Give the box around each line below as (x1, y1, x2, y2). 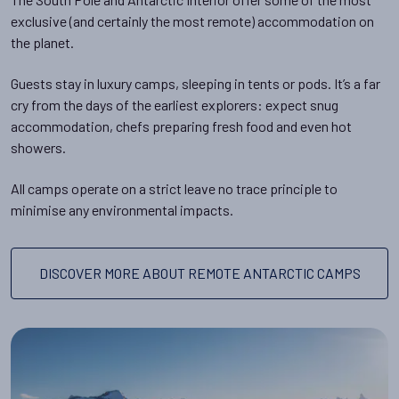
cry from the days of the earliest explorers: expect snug (11, 95, 338, 113)
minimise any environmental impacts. (11, 200, 233, 218)
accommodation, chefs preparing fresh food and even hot (11, 117, 352, 134)
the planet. (11, 33, 74, 51)
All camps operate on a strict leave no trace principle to (11, 179, 338, 197)
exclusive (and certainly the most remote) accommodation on (11, 12, 374, 29)
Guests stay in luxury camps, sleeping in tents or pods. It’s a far (11, 74, 380, 92)
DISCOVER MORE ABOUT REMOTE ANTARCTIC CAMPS (38, 264, 361, 281)
